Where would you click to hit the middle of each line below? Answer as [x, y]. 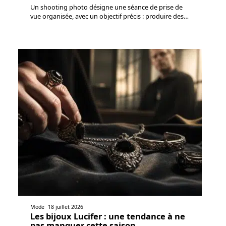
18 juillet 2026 [66, 207]
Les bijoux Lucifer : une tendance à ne [108, 216]
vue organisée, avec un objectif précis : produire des [107, 16]
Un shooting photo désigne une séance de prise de [106, 7]
